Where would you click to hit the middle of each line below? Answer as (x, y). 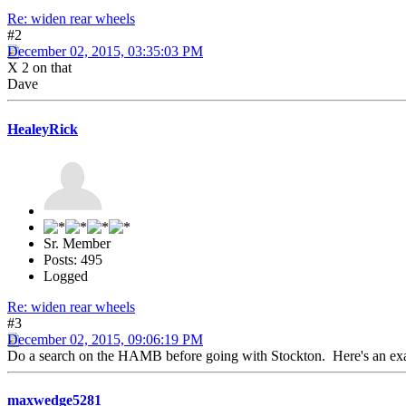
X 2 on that (39, 68)
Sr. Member (77, 243)
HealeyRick (43, 129)
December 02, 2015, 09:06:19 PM (105, 339)
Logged (66, 275)
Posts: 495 (73, 259)
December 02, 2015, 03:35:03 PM (105, 52)
